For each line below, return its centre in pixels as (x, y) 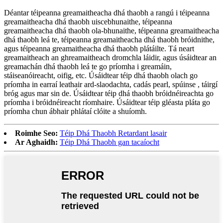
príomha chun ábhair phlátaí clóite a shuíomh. (75, 111)
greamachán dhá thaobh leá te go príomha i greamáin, (88, 66)
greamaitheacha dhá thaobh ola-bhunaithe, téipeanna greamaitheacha (111, 30)
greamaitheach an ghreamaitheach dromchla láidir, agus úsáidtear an (110, 57)
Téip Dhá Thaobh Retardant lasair (113, 133)
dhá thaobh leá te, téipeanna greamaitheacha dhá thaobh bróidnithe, (109, 39)
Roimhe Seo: (36, 133)
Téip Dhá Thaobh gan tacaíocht (110, 142)
